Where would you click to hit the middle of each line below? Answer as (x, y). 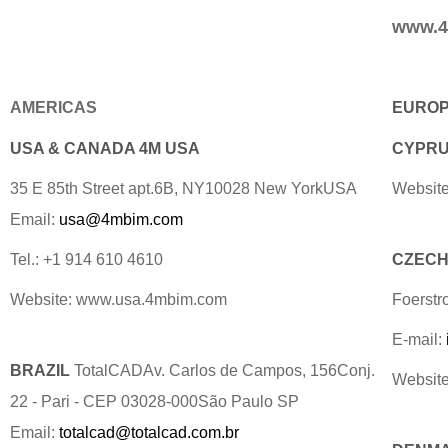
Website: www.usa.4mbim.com (118, 299)
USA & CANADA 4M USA (105, 148)
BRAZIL (40, 370)
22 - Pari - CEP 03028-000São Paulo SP (154, 401)
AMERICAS (53, 107)
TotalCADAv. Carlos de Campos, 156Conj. (224, 370)
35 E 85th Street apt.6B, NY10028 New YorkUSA (183, 188)
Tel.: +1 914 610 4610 (86, 259)
